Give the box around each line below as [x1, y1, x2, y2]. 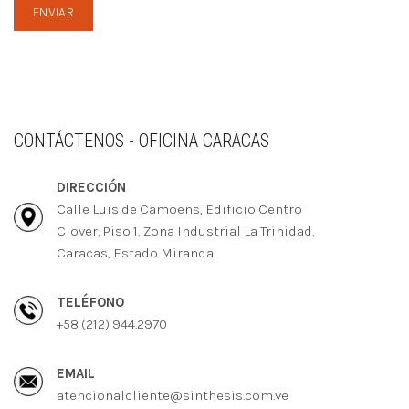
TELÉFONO [57, 294, 124, 310]
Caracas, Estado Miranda [57, 245, 214, 261]
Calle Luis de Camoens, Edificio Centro [57, 201, 302, 217]
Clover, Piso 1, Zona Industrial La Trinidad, [57, 223, 315, 239]
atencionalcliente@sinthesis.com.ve [57, 387, 288, 404]
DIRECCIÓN [57, 179, 126, 195]
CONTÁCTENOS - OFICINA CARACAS [14, 130, 269, 152]
